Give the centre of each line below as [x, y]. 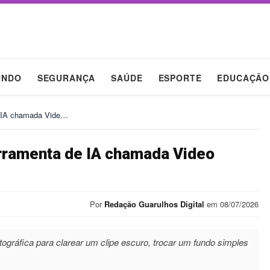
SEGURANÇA [66, 78]
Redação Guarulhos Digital [154, 204]
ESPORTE [180, 78]
